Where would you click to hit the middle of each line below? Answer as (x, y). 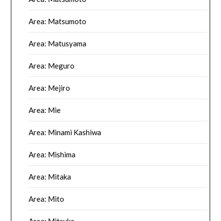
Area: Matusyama (58, 44)
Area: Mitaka (50, 177)
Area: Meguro (52, 66)
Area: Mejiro (50, 88)
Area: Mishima (52, 155)
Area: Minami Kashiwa (65, 132)
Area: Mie (45, 110)
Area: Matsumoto (58, 21)
